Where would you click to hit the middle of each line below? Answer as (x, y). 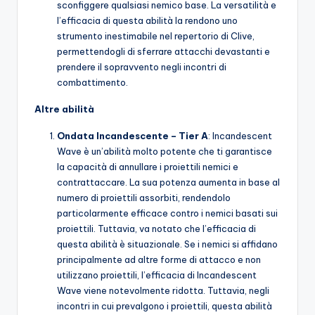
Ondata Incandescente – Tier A (133, 136)
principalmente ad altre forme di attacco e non (159, 260)
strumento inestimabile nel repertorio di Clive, (156, 36)
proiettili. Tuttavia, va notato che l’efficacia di (156, 229)
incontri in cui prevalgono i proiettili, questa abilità (165, 306)
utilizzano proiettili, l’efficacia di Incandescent (157, 275)
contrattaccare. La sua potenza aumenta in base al (168, 182)
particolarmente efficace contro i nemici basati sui (167, 213)
